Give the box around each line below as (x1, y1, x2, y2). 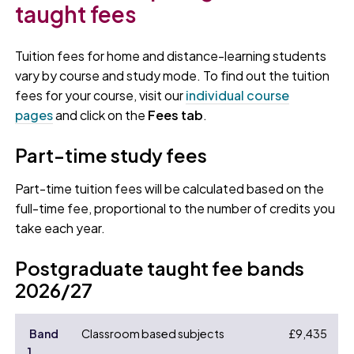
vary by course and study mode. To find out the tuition (15, 67, 330, 85)
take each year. (15, 220, 106, 237)
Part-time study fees (15, 143, 208, 168)
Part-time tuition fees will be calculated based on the (15, 180, 325, 198)
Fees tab (148, 107, 204, 124)
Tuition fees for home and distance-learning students (15, 47, 327, 65)
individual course (186, 87, 290, 104)
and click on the (53, 107, 149, 124)
